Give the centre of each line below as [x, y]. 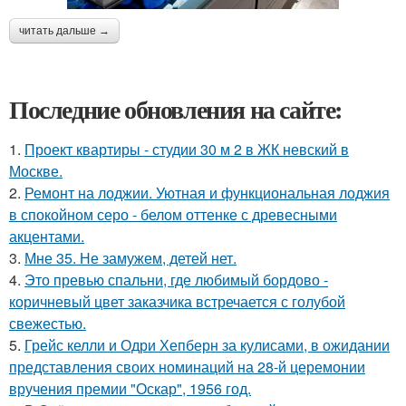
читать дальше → [64, 30]
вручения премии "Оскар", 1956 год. [130, 388]
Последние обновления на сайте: [176, 109]
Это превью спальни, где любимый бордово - [176, 279]
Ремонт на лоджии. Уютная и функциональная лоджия [207, 192]
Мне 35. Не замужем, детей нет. [130, 257]
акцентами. [47, 236]
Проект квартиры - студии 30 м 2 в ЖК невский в [187, 149]
